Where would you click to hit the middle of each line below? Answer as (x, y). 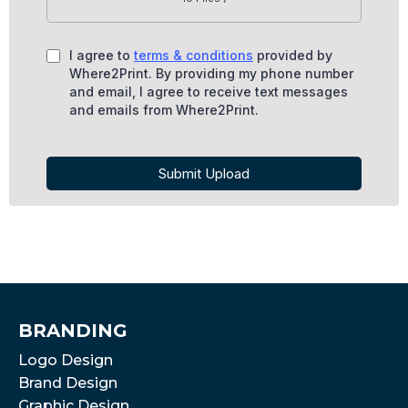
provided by (293, 55)
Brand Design (68, 382)
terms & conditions (194, 55)
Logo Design (66, 360)
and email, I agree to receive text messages (209, 91)
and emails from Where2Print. (164, 109)
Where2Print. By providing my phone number (211, 73)
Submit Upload (204, 173)
